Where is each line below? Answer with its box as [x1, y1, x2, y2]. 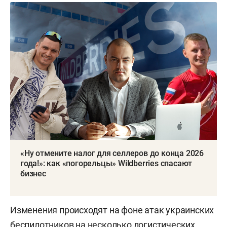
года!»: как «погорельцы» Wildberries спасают [20, 159, 193, 169]
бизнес [20, 169, 46, 179]
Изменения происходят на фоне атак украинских [10, 205, 214, 216]
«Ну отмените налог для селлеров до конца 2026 [20, 148, 204, 159]
